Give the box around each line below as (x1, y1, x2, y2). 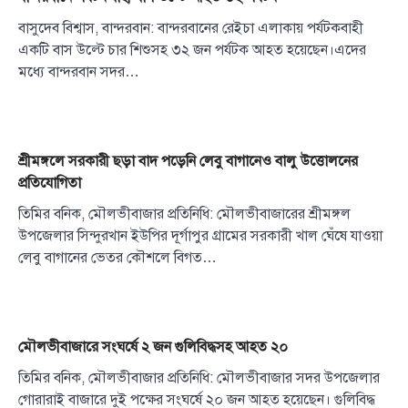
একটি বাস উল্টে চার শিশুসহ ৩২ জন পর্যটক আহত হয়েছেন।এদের (18, 41, 366, 60)
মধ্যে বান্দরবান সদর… (18, 63, 139, 82)
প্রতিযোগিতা (18, 174, 81, 193)
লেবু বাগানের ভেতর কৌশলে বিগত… (18, 249, 217, 268)
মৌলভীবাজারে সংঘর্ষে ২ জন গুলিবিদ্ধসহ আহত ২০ (18, 338, 288, 357)
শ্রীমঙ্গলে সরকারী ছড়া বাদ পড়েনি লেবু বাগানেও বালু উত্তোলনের (18, 152, 358, 171)
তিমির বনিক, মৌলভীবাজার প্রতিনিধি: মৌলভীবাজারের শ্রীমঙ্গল (18, 205, 351, 224)
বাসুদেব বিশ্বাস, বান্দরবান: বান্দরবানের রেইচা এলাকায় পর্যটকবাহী (18, 19, 363, 38)
